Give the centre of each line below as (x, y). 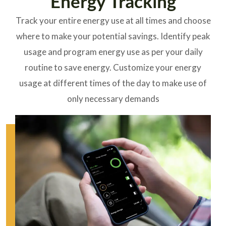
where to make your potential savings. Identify (104, 36)
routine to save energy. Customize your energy (113, 67)
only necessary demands (113, 98)
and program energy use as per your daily (125, 51)
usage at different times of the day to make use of (113, 83)
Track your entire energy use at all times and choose (113, 20)
